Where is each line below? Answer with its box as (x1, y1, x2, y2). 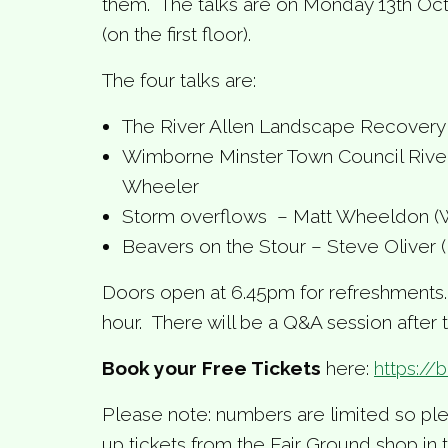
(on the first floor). (102, 22, 251, 45)
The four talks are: (102, 68, 256, 91)
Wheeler (122, 174, 199, 197)
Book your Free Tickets (102, 356, 321, 379)
